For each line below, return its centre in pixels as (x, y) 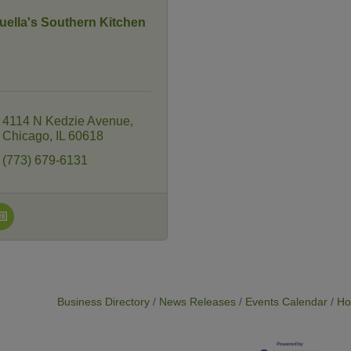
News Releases (198, 302)
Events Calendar (287, 302)
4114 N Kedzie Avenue (66, 121)
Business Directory (104, 302)
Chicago (25, 136)
